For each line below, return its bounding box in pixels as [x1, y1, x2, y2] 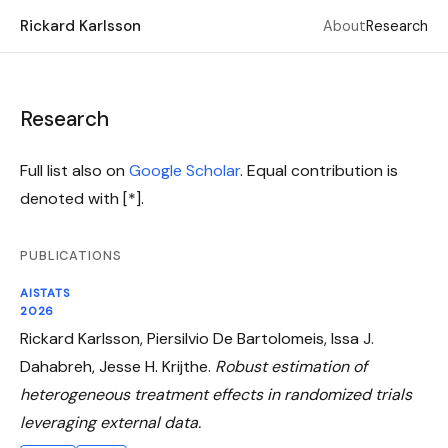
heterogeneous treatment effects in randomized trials [20, 384, 412, 406]
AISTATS [20, 286, 71, 302]
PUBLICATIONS [20, 247, 122, 264]
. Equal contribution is [240, 160, 398, 181]
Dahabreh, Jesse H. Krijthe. [20, 356, 215, 378]
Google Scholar [129, 160, 240, 181]
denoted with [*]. [20, 188, 144, 209]
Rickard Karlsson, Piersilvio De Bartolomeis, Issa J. [20, 328, 374, 350]
